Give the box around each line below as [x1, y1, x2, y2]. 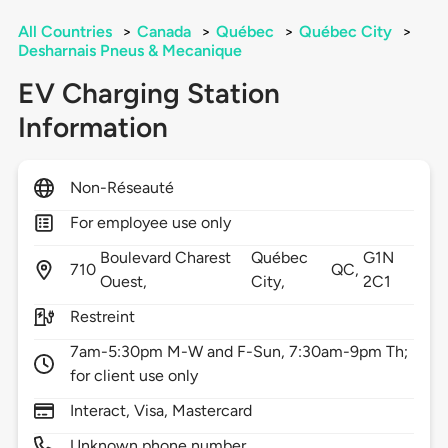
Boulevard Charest [99, 248, 232, 268]
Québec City [298, 22, 392, 42]
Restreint [69, 307, 136, 327]
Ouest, [99, 272, 152, 292]
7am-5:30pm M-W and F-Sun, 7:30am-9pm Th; [69, 342, 409, 362]
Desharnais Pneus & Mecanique [17, 41, 242, 61]
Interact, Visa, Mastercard [69, 401, 253, 421]
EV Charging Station [17, 76, 280, 111]
